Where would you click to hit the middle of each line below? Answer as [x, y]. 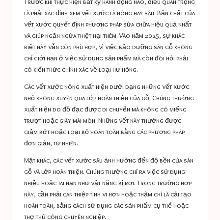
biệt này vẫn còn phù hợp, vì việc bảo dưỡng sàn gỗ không [108, 47]
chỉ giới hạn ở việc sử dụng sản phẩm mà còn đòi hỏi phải [106, 58]
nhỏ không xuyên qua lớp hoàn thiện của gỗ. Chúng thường [109, 98]
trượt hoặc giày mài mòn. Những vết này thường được [103, 121]
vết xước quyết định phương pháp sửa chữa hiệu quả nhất [108, 24]
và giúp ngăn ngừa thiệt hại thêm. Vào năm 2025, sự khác [104, 36]
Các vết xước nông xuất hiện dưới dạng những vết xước [107, 87]
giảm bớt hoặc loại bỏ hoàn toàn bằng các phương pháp [104, 132]
